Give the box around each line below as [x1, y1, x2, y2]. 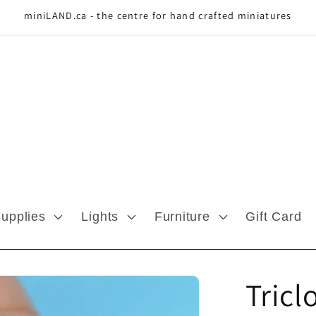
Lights [81, 209, 119, 224]
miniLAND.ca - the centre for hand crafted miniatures [24, 8, 292, 22]
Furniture [154, 209, 210, 224]
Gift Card [245, 209, 302, 224]
